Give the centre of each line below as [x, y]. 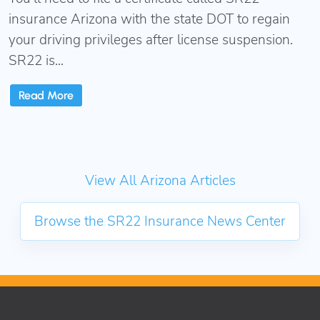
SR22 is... [36, 61]
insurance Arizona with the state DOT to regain [149, 20]
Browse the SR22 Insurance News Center [160, 221]
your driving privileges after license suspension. [151, 40]
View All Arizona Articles [160, 180]
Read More [46, 95]
